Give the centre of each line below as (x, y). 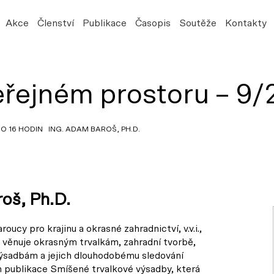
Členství (55, 23)
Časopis (153, 23)
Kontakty (246, 23)
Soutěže (198, 23)
